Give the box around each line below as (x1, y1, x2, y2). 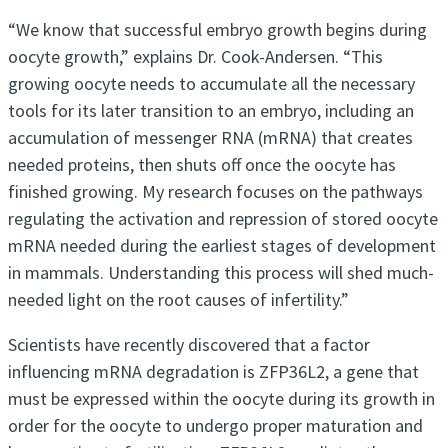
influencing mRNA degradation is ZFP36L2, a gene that (8, 360, 419, 384)
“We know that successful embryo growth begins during (8, 18, 427, 42)
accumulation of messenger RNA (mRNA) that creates (8, 126, 413, 150)
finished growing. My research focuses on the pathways (8, 180, 423, 204)
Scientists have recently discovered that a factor (8, 333, 370, 357)
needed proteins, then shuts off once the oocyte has (8, 153, 396, 177)
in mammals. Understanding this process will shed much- (8, 261, 434, 285)
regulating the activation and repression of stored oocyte (8, 207, 438, 231)
